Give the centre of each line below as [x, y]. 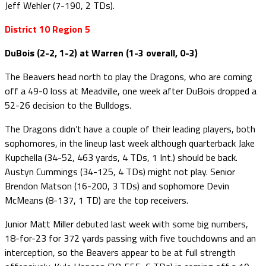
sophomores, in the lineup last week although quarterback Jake [130, 143]
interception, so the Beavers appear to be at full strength [120, 252]
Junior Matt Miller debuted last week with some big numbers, [126, 224]
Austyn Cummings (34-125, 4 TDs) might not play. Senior [120, 171]
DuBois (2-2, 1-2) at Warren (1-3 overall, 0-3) [101, 53]
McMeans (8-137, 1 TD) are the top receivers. [96, 200]
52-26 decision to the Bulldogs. [68, 105]
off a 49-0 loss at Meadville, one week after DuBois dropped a [131, 91]
